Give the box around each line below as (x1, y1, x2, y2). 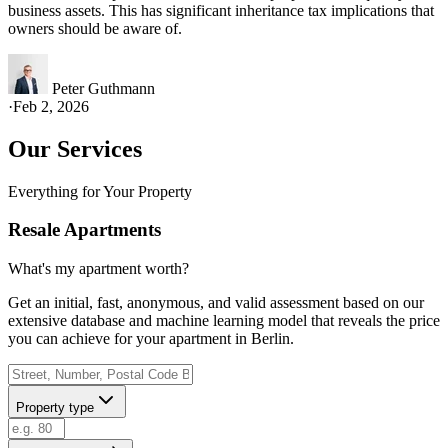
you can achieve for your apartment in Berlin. (8, 330, 294, 348)
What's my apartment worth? (8, 260, 189, 278)
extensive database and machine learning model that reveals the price (8, 312, 440, 330)
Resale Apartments (8, 219, 161, 241)
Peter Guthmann (52, 79, 155, 97)
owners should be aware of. (8, 19, 182, 37)
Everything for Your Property (8, 182, 192, 200)
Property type (16, 400, 94, 416)
